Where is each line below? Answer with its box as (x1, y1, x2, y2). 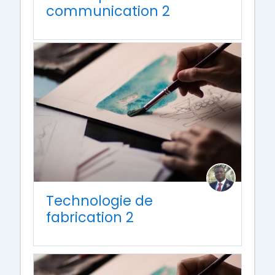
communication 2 (46, 1, 170, 21)
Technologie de (46, 190, 153, 211)
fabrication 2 (46, 207, 134, 227)
